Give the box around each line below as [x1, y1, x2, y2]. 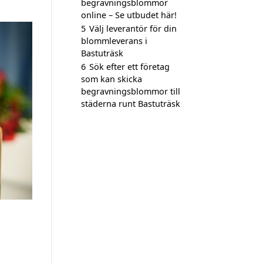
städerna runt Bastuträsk [81, 98, 180, 109]
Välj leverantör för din [89, 23, 177, 34]
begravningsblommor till [81, 86, 180, 97]
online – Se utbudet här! [81, 9, 177, 21]
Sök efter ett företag [89, 61, 170, 72]
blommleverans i [81, 35, 147, 46]
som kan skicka [81, 73, 142, 85]
